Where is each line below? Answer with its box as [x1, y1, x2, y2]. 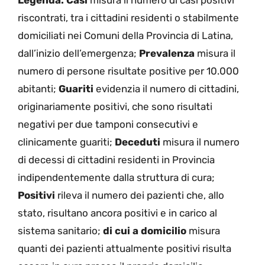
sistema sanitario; [18, 225, 103, 237]
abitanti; [18, 83, 59, 95]
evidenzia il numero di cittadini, [93, 83, 239, 95]
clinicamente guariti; [18, 136, 115, 148]
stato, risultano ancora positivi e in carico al [18, 207, 217, 219]
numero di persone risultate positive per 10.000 [18, 65, 239, 77]
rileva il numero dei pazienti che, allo [57, 189, 224, 202]
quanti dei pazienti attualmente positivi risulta [18, 243, 231, 255]
